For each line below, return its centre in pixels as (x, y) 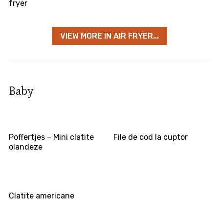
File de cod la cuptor (151, 137)
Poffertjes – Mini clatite (51, 137)
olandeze (25, 147)
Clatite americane (41, 196)
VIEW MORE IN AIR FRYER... (109, 36)
